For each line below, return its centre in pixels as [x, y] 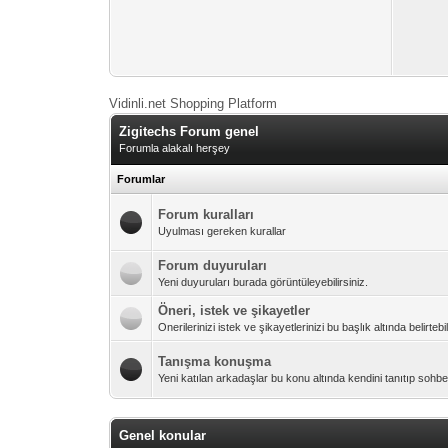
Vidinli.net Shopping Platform [193, 103]
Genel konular [163, 435]
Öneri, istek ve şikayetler [234, 310]
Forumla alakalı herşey [175, 148]
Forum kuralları [206, 214]
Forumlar [141, 179]
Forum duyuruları [213, 265]
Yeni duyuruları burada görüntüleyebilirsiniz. [263, 282]
